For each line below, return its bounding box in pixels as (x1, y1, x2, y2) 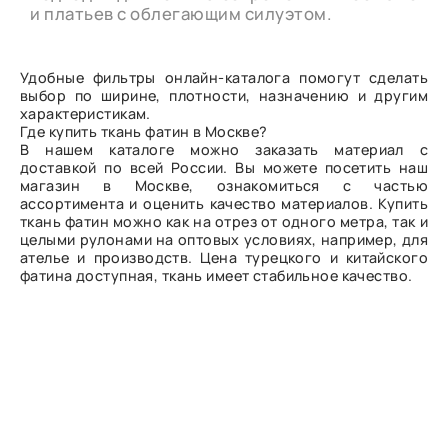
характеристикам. (20, 103, 151, 123)
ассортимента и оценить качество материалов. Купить (20, 193, 428, 213)
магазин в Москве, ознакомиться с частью (20, 175, 428, 195)
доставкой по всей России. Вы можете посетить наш (20, 157, 428, 177)
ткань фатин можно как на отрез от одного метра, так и (20, 211, 428, 231)
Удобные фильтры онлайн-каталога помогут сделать (20, 67, 428, 87)
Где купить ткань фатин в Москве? (20, 121, 268, 141)
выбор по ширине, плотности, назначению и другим (20, 85, 428, 105)
